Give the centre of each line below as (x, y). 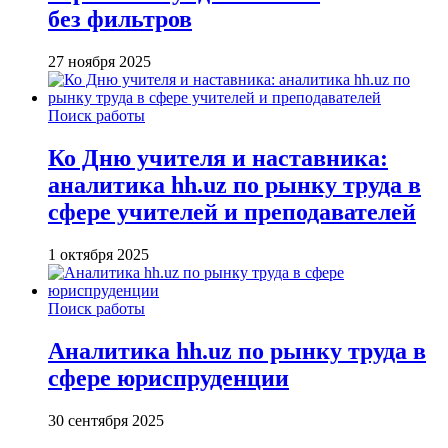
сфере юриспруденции (168, 377)
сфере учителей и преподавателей (232, 211)
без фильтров (120, 19)
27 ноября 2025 (99, 61)
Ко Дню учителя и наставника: (218, 157)
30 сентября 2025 (106, 420)
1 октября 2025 (98, 254)
